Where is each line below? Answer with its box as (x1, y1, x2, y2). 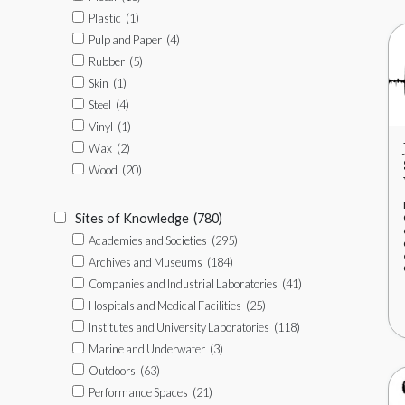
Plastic (89, 11, 121, 25)
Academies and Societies (89, 233, 207, 248)
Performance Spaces (89, 385, 188, 400)
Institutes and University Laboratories (89, 320, 269, 334)
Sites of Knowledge (75, 211, 189, 226)
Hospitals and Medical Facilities (89, 298, 241, 313)
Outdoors (89, 363, 136, 378)
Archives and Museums (89, 255, 202, 269)
